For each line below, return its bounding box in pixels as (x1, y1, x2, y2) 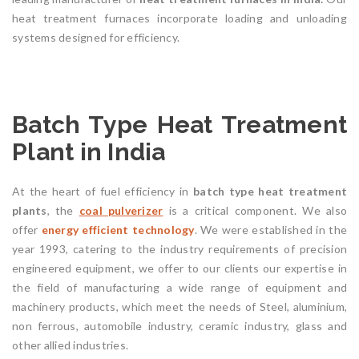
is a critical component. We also (163, 204, 348, 218)
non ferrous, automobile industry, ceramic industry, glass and (12, 319, 347, 333)
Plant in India (12, 138, 166, 167)
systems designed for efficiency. (12, 30, 179, 45)
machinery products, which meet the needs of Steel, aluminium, (12, 300, 347, 314)
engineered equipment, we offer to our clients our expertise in (12, 261, 347, 276)
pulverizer (107, 204, 163, 218)
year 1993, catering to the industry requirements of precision (12, 242, 347, 256)
